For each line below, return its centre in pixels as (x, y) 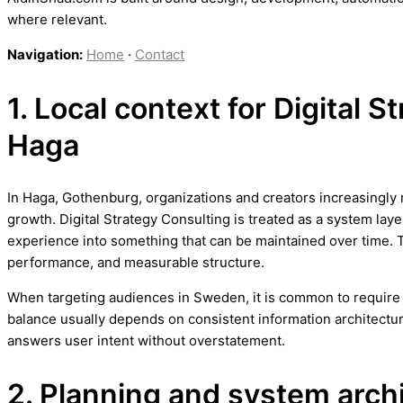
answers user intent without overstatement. (146, 341)
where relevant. (57, 19)
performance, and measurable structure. (136, 263)
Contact (160, 54)
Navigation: (45, 54)
